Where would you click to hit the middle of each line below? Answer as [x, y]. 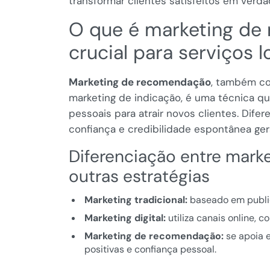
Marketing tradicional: [136, 200]
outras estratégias [139, 177]
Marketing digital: [125, 218]
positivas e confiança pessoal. [150, 250]
